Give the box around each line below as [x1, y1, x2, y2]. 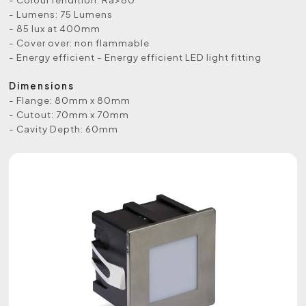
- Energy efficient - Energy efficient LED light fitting [9, 51, 262, 63]
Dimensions [9, 79, 75, 92]
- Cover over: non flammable [9, 36, 150, 48]
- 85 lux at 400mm [9, 22, 101, 34]
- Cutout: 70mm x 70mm [9, 108, 130, 120]
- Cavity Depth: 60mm [9, 122, 119, 135]
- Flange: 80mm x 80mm [9, 94, 131, 106]
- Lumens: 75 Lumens [9, 8, 113, 20]
